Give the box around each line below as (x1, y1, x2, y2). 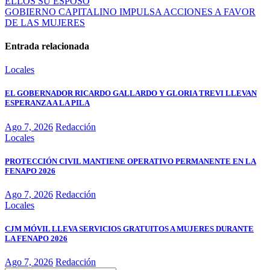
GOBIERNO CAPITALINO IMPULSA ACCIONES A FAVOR (5, 6, 256, 17)
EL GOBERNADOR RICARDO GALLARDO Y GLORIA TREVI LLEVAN (5, 89, 257, 98)
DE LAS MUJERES (5, 17, 85, 28)
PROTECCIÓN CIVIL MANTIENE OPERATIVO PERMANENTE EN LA (5, 156, 256, 166)
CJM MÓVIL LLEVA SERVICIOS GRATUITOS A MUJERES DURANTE (5, 224, 254, 234)
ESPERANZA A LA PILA (5, 98, 90, 108)
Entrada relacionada (5, 40, 89, 51)
